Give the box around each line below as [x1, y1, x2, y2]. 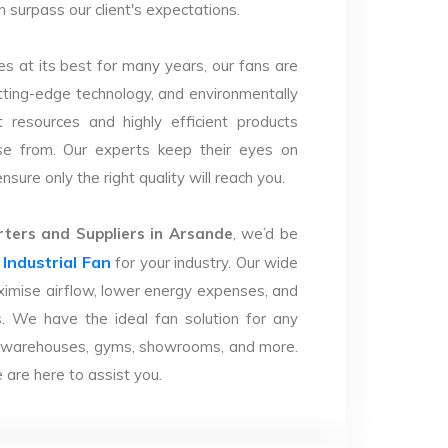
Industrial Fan [3, 252, 111, 272]
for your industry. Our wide [110, 253, 299, 272]
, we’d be [232, 224, 299, 243]
